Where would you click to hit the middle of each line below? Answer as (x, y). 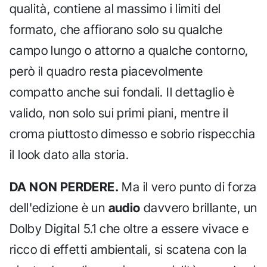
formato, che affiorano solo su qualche (116, 29)
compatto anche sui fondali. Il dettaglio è (122, 92)
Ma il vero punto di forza (188, 187)
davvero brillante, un (199, 208)
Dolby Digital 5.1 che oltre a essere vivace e (129, 229)
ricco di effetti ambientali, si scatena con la (128, 250)
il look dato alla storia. (69, 154)
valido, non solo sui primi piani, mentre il (119, 113)
